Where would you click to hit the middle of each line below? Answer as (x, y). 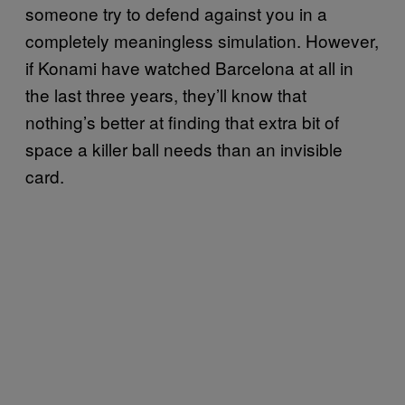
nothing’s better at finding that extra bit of (182, 121)
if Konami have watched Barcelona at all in (189, 67)
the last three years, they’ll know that (166, 94)
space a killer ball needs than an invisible (184, 148)
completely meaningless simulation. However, (202, 40)
